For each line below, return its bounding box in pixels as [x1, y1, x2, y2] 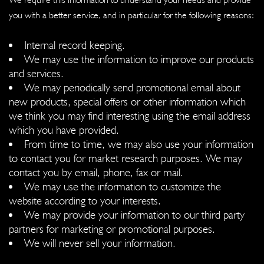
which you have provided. [9, 123, 119, 136]
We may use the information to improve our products [24, 52, 254, 65]
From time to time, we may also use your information [24, 137, 253, 150]
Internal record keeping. [24, 38, 125, 51]
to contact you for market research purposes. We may [9, 151, 242, 164]
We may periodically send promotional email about [24, 80, 240, 94]
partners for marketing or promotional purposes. [9, 222, 215, 235]
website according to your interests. [9, 193, 161, 207]
